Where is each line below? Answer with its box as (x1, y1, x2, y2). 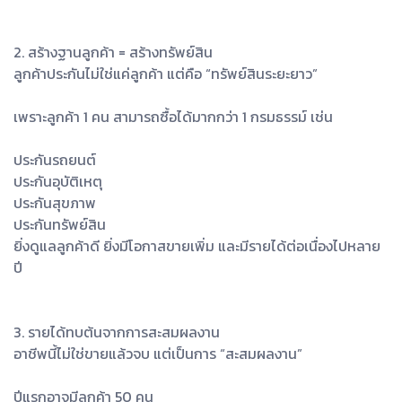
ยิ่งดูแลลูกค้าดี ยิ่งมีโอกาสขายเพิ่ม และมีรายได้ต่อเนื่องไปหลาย (13, 234, 380, 257)
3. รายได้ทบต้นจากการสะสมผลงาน (13, 320, 220, 343)
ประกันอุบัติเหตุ (13, 170, 102, 192)
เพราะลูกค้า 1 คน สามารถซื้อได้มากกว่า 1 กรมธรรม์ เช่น (13, 105, 333, 127)
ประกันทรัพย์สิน (13, 213, 106, 235)
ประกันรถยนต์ (13, 148, 96, 170)
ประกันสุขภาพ (13, 191, 96, 214)
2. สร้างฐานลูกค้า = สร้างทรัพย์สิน (13, 40, 213, 63)
